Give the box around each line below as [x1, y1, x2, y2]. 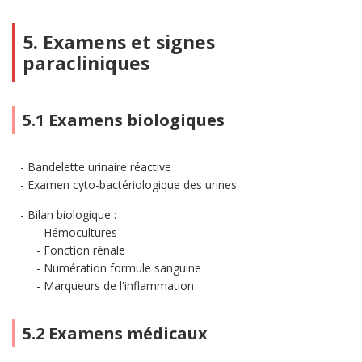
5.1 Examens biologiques [23, 109, 225, 131]
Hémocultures [44, 225, 117, 240]
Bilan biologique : [27, 207, 116, 222]
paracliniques [23, 50, 149, 76]
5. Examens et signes [23, 29, 215, 55]
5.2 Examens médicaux [23, 322, 208, 344]
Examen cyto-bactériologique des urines [27, 177, 237, 192]
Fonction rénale [44, 242, 125, 258]
